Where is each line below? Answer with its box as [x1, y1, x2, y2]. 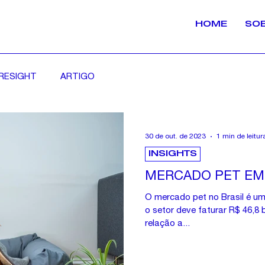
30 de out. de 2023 [144, 133, 206, 140]
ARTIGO [60, 72, 95, 82]
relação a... [144, 219, 190, 228]
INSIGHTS [148, 150, 197, 159]
